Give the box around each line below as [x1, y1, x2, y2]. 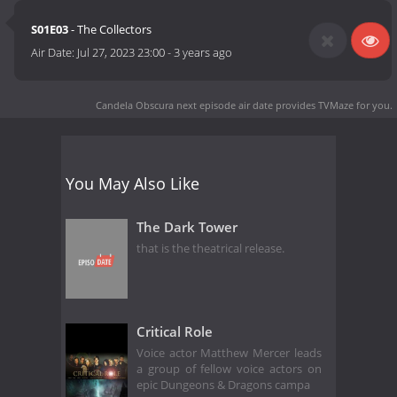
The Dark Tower [136, 217, 237, 236]
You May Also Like [66, 172, 199, 194]
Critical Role [136, 322, 213, 340]
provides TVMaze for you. [273, 97, 393, 112]
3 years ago [174, 44, 233, 61]
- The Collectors [68, 21, 152, 38]
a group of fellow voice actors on [136, 362, 322, 378]
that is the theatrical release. [136, 241, 284, 257]
